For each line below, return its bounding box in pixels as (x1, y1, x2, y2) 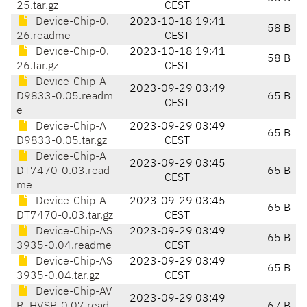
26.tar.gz (16, 61, 58, 73)
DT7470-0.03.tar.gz (16, 210, 113, 222)
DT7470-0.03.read (16, 166, 110, 177)
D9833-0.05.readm (16, 91, 113, 103)
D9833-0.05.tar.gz (16, 136, 107, 147)
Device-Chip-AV (33, 286, 112, 298)
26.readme (16, 31, 71, 42)
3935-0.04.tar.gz (16, 271, 99, 282)
